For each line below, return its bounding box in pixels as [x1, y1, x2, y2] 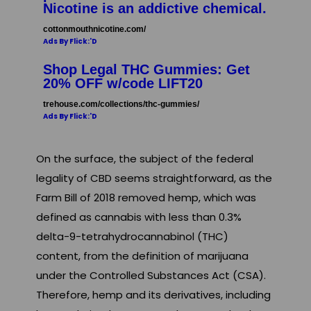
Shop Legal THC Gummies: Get [43, 62, 250, 78]
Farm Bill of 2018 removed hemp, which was [36, 190, 256, 205]
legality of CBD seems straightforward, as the [36, 171, 272, 186]
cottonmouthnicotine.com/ [43, 24, 146, 35]
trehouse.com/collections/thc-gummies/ [43, 99, 199, 110]
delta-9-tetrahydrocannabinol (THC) [36, 229, 228, 244]
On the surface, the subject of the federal [36, 151, 253, 167]
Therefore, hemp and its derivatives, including [36, 287, 271, 303]
